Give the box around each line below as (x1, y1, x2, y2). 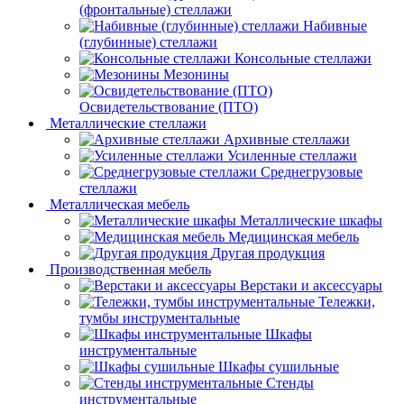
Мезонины (163, 67, 229, 83)
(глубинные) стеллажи (79, 34, 217, 50)
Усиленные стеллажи (227, 148, 357, 164)
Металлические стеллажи (50, 115, 207, 132)
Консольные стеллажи (234, 50, 372, 67)
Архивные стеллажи (224, 132, 350, 148)
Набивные (303, 18, 367, 34)
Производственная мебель (50, 262, 211, 278)
